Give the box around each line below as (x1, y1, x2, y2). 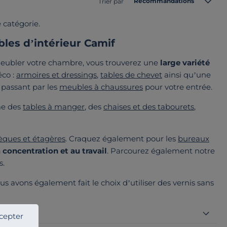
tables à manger (23, 102, 85, 112)
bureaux (178, 134, 209, 144)
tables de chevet (100, 70, 162, 80)
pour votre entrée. (143, 82, 212, 92)
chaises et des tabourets (103, 102, 194, 112)
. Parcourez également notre (107, 146, 215, 156)
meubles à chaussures (59, 82, 143, 92)
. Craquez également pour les (65, 134, 178, 144)
